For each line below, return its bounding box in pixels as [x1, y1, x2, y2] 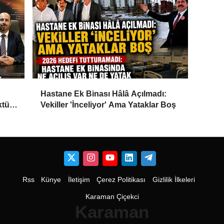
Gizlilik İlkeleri [152, 176, 195, 184]
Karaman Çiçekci [85, 192, 139, 200]
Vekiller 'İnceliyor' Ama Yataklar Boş [40, 100, 176, 109]
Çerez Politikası [96, 176, 146, 184]
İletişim [67, 176, 90, 184]
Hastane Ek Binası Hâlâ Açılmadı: [40, 89, 167, 98]
